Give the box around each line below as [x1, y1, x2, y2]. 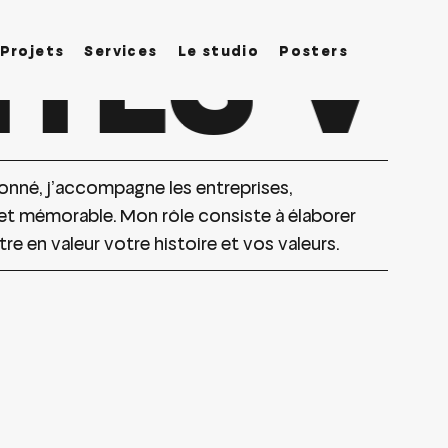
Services [84, 40, 158, 59]
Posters [279, 40, 348, 59]
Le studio [177, 40, 260, 59]
